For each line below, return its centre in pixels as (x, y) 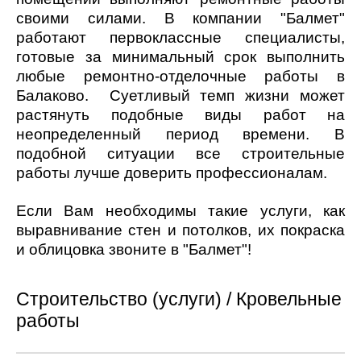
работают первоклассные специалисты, (180, 37)
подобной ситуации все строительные (180, 153)
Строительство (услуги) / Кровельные (179, 299)
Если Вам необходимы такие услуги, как (180, 210)
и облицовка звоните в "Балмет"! (134, 249)
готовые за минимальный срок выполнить (180, 56)
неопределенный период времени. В (180, 134)
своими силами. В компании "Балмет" (180, 18)
